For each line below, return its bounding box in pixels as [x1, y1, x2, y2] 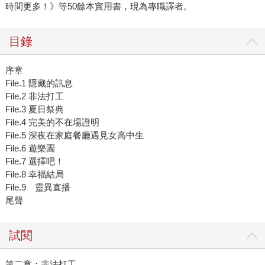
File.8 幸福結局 [5, 169, 64, 180]
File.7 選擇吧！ [5, 156, 64, 167]
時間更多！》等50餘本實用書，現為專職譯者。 [5, 1, 192, 12]
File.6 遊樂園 [5, 143, 55, 154]
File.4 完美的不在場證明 [5, 117, 99, 128]
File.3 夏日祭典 [5, 104, 64, 115]
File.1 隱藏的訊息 [5, 78, 73, 89]
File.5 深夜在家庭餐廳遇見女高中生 [5, 130, 144, 141]
